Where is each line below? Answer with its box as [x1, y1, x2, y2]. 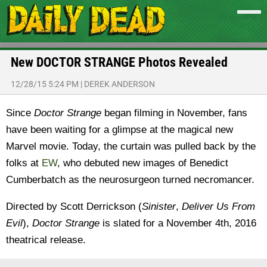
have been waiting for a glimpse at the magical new [6, 124, 233, 135]
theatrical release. [6, 234, 86, 246]
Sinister [142, 201, 176, 212]
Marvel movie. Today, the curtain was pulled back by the [6, 141, 256, 152]
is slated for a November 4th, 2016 [100, 218, 256, 229]
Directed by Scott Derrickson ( [6, 201, 142, 212]
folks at [6, 157, 42, 169]
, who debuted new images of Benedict [57, 157, 228, 169]
